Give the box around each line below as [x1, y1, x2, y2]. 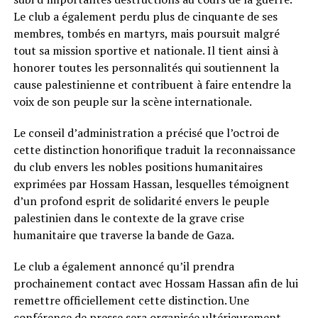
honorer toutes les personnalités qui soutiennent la [13, 59, 279, 75]
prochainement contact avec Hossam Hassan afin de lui [13, 275, 298, 291]
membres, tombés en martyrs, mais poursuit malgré [13, 25, 280, 41]
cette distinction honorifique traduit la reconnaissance [13, 141, 295, 158]
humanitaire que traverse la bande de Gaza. [13, 226, 234, 243]
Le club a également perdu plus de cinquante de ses [13, 8, 278, 24]
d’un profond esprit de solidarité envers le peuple [13, 192, 269, 209]
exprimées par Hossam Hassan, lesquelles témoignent [13, 175, 290, 192]
